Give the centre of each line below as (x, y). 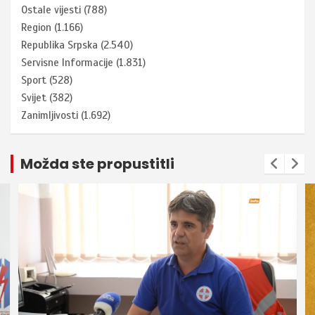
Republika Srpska (59, 45)
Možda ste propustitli (97, 164)
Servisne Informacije (67, 63)
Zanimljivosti (50, 116)
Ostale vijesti (51, 10)
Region (36, 28)
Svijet (34, 98)
